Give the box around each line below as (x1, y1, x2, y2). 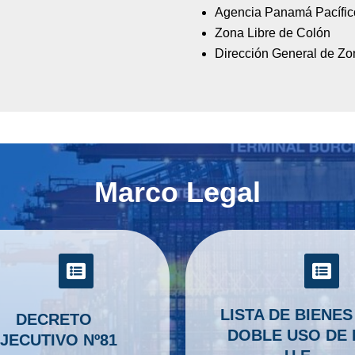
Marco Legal (94, 175, 261, 208)
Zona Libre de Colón (215, 25, 331, 40)
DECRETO (15, 310, 92, 328)
